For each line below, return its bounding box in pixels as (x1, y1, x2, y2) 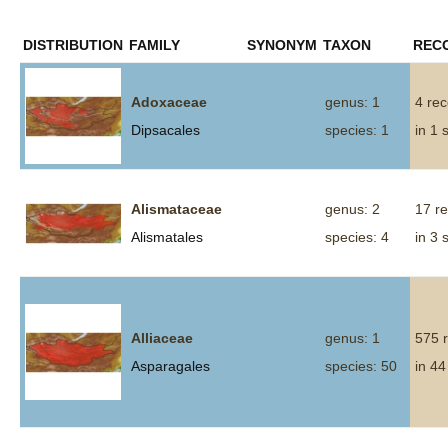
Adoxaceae (131, 94, 207, 110)
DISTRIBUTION (23, 37, 123, 53)
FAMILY (129, 37, 180, 53)
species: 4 (325, 229, 389, 245)
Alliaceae (131, 330, 193, 346)
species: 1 (325, 122, 389, 138)
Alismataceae (131, 201, 222, 217)
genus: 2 (325, 201, 380, 217)
